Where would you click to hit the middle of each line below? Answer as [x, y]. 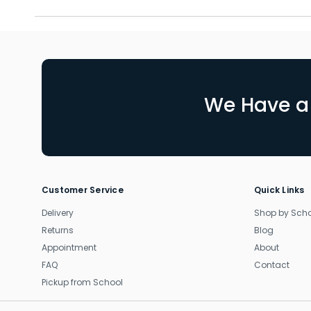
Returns [57, 230]
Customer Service [82, 190]
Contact [271, 264]
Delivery [57, 212]
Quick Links [279, 190]
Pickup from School [82, 282]
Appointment [69, 247]
